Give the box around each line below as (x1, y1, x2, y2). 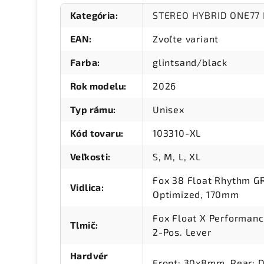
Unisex (153, 104, 184, 115)
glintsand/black (153, 57, 227, 68)
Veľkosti (70, 151, 108, 163)
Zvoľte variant (153, 33, 219, 45)
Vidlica (70, 181, 101, 193)
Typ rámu (70, 104, 114, 115)
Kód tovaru (70, 127, 121, 139)
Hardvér (70, 250, 108, 262)
